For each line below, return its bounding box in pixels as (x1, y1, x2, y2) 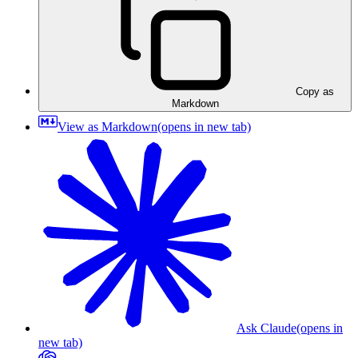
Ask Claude (237, 320, 296, 335)
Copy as (296, 85, 334, 97)
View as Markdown (58, 119, 157, 133)
